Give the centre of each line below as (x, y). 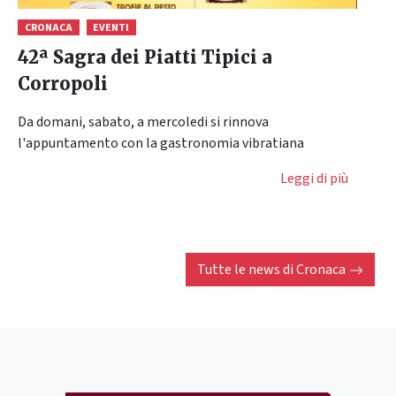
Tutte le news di (247, 269)
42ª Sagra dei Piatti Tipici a (145, 57)
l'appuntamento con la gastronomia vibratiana (161, 143)
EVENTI (111, 27)
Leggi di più (314, 178)
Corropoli (63, 83)
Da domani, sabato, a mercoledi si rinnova (143, 122)
